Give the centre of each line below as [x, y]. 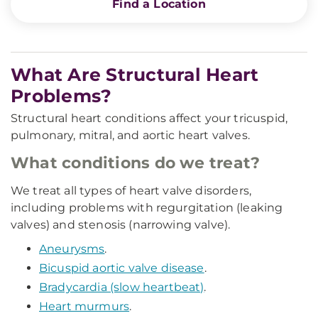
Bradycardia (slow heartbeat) [122, 287]
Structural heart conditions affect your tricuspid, [149, 118]
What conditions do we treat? [136, 163]
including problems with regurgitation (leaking [147, 208]
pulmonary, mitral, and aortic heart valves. [130, 135]
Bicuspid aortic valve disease [122, 268]
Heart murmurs [84, 306]
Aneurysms [72, 249]
